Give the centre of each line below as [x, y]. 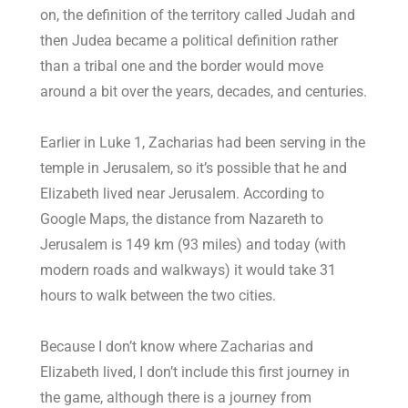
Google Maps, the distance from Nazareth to [182, 219]
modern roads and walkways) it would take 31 [189, 270]
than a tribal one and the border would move [182, 66]
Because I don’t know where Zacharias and [177, 347]
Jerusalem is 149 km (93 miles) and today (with [194, 245]
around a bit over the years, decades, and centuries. [204, 92]
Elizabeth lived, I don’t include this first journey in [195, 372]
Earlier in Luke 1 [92, 143]
